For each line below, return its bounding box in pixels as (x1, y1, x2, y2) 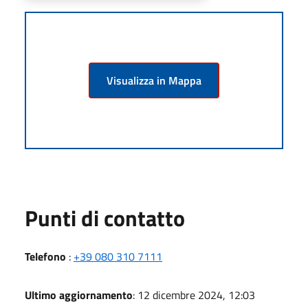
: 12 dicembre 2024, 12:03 (133, 286, 255, 303)
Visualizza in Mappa (107, 71, 201, 89)
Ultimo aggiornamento (25, 286, 133, 303)
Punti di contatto (25, 201, 185, 234)
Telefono (25, 247, 66, 265)
